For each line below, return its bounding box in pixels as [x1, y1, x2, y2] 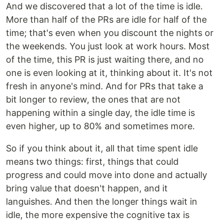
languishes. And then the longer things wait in [6, 196, 197, 207]
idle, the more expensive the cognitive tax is [6, 209, 189, 220]
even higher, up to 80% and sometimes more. [6, 120, 195, 131]
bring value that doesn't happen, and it [6, 183, 168, 193]
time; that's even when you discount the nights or [6, 27, 214, 38]
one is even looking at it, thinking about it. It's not [6, 67, 213, 78]
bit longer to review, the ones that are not [6, 94, 181, 105]
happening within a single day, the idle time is [6, 107, 195, 118]
